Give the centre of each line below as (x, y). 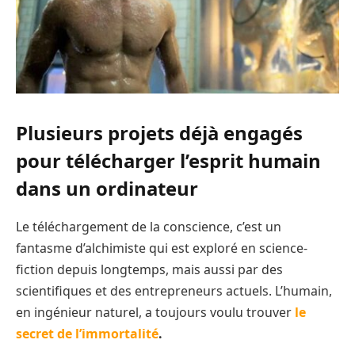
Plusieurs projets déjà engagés (159, 132)
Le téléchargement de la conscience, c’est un (149, 226)
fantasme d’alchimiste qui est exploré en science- (162, 248)
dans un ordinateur (107, 188)
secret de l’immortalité (87, 333)
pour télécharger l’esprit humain (168, 160)
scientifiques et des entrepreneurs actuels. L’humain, (174, 290)
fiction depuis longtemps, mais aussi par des (149, 269)
